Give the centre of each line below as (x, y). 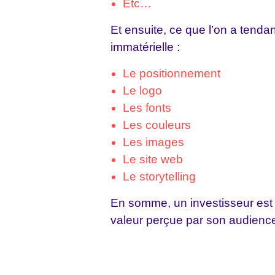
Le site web (153, 159)
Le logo (142, 90)
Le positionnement (172, 73)
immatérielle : (145, 47)
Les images (153, 142)
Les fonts (147, 107)
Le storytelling (159, 176)
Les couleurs (157, 125)
